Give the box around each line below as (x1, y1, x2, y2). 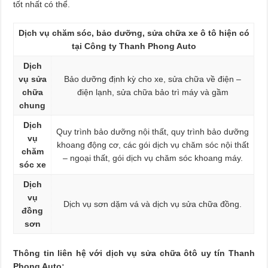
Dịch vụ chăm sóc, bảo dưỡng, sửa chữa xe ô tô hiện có (18, 28, 249, 38)
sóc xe (19, 159, 46, 169)
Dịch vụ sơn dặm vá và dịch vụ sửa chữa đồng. (63, 199, 242, 209)
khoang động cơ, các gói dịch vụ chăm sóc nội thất (56, 139, 249, 150)
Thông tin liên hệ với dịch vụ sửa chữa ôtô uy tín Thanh (13, 248, 255, 258)
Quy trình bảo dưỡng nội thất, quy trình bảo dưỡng (56, 126, 249, 136)
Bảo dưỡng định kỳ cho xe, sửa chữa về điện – (64, 74, 242, 84)
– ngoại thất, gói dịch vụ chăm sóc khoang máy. (62, 153, 243, 163)
